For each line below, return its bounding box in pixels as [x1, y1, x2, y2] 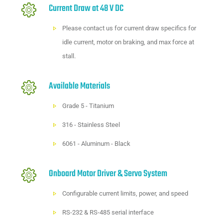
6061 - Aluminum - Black [62, 140, 131, 148]
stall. [62, 52, 76, 60]
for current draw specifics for [113, 24, 197, 32]
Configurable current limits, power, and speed [62, 190, 189, 198]
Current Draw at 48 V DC [49, 1, 123, 16]
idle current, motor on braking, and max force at [62, 38, 195, 46]
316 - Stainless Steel [62, 121, 120, 129]
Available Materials [49, 79, 110, 94]
